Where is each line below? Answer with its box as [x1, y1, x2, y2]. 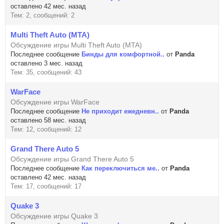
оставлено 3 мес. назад [10, 59, 82, 67]
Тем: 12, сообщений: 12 [10, 125, 81, 133]
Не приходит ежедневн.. [81, 107, 159, 115]
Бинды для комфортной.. [81, 50, 164, 58]
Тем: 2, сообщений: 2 [10, 11, 74, 19]
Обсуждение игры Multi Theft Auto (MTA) [10, 41, 142, 49]
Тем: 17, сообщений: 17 [10, 182, 81, 190]
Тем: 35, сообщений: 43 [10, 68, 81, 76]
